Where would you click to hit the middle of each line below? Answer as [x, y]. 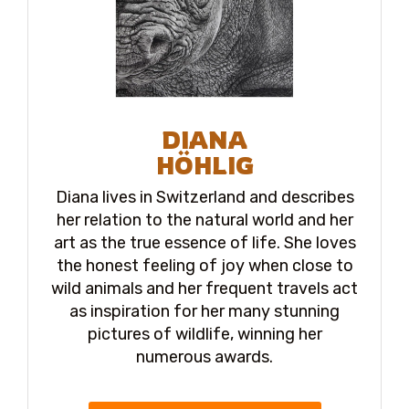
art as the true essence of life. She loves [204, 243]
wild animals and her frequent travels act [204, 289]
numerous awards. [204, 357]
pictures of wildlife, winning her [204, 335]
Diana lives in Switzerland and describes [204, 198]
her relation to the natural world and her [204, 220]
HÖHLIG [204, 166]
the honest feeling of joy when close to [204, 266]
